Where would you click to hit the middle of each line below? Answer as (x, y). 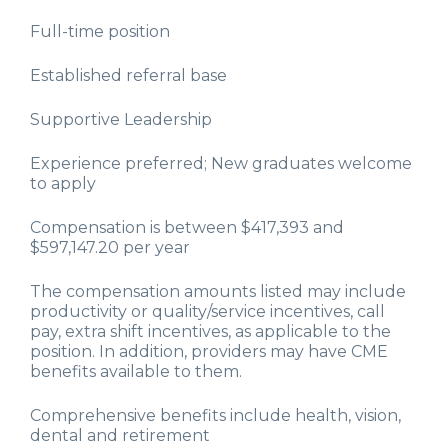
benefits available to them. (136, 372)
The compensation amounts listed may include (218, 292)
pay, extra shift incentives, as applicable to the (210, 332)
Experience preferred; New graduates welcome (221, 164)
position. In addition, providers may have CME (209, 352)
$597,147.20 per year (110, 248)
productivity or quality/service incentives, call (207, 312)
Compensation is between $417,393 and (187, 228)
